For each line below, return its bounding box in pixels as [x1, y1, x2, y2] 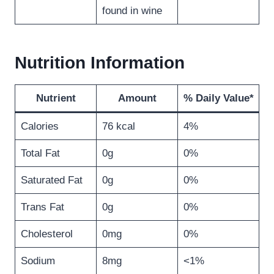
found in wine [102, 5, 162, 17]
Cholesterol [20, 228, 73, 240]
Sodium [20, 255, 55, 267]
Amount [117, 92, 157, 105]
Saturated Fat [20, 174, 83, 187]
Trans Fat [20, 201, 64, 213]
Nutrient [35, 92, 76, 105]
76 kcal [102, 120, 135, 133]
